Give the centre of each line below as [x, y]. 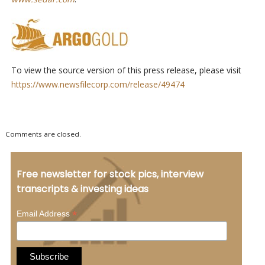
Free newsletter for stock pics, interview [110, 174]
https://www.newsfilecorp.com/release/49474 [98, 84]
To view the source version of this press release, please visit [126, 70]
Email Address [44, 213]
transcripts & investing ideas [82, 189]
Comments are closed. [43, 134]
